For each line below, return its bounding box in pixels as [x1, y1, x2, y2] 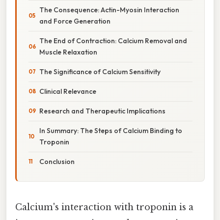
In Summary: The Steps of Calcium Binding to [39, 126, 182, 135]
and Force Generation [39, 16, 110, 26]
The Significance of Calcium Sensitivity [39, 67, 161, 76]
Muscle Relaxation [39, 47, 97, 56]
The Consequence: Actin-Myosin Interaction [39, 5, 179, 14]
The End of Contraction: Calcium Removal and [39, 36, 187, 45]
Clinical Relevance [39, 86, 96, 96]
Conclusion [39, 157, 75, 166]
